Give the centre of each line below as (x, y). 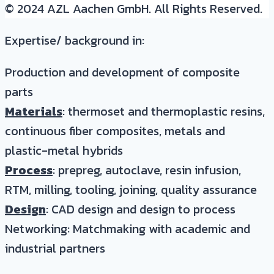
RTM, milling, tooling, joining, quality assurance (131, 190)
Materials (34, 112)
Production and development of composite (122, 72)
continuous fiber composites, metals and (115, 131)
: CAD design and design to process (141, 209)
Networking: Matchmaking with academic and (128, 229)
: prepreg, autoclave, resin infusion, (147, 170)
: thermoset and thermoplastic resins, (164, 112)
